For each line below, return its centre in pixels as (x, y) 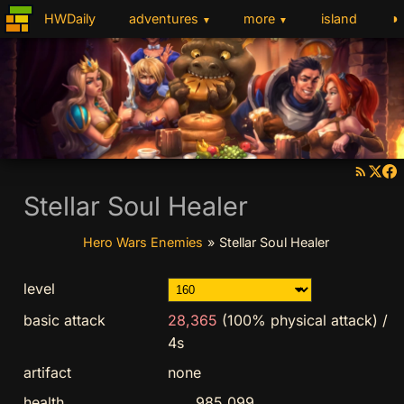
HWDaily (70, 19)
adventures (163, 19)
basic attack (64, 320)
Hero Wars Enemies (143, 242)
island (339, 19)
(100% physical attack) (299, 320)
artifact (47, 372)
